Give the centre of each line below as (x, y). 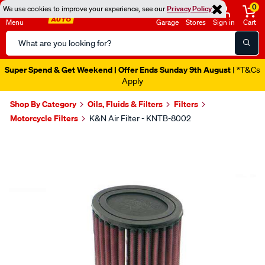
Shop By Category (43, 104)
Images (36, 141)
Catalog (21, 51)
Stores (196, 22)
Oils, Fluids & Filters (125, 104)
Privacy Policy (189, 9)
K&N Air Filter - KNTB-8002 (140, 118)
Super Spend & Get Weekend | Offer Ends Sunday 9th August (118, 70)
